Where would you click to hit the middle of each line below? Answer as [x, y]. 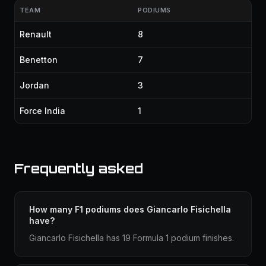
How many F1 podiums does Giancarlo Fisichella [130, 209]
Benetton [39, 60]
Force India [42, 111]
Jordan [34, 85]
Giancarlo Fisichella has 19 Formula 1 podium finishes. [132, 238]
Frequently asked [79, 168]
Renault [36, 34]
